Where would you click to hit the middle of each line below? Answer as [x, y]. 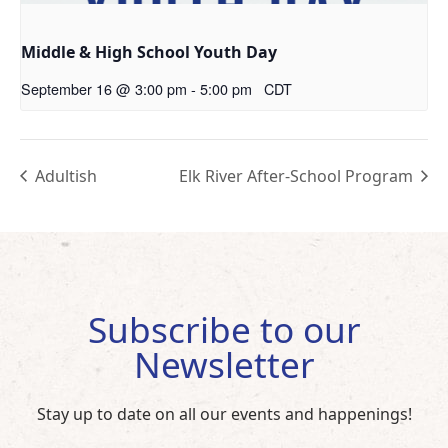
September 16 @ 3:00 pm [104, 88]
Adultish [64, 175]
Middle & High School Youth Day [149, 51]
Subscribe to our [224, 328]
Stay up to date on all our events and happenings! [224, 413]
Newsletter [224, 363]
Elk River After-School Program [298, 175]
